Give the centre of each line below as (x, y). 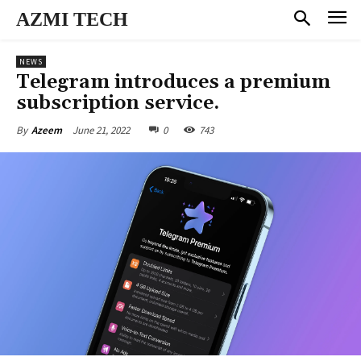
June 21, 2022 (101, 130)
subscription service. (118, 103)
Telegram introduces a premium (173, 82)
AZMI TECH (72, 19)
